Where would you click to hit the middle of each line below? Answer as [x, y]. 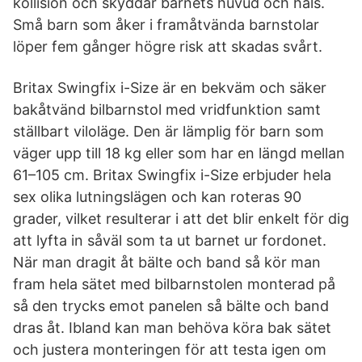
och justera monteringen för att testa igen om [170, 349]
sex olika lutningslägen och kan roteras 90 [157, 197]
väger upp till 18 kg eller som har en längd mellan [179, 153]
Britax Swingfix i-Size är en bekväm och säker [170, 88]
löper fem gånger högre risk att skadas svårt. [168, 46]
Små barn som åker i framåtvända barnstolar [166, 25]
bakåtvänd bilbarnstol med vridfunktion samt [167, 109]
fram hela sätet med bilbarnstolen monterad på [174, 284]
